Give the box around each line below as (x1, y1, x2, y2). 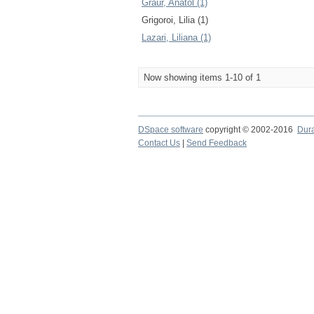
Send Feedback (186, 138, 247, 148)
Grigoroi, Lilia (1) (142, 15, 208, 25)
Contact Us (138, 138, 180, 148)
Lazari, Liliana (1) (142, 32, 211, 43)
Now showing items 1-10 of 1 (144, 72, 261, 83)
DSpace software (138, 125, 203, 135)
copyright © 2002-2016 (203, 125, 297, 135)
